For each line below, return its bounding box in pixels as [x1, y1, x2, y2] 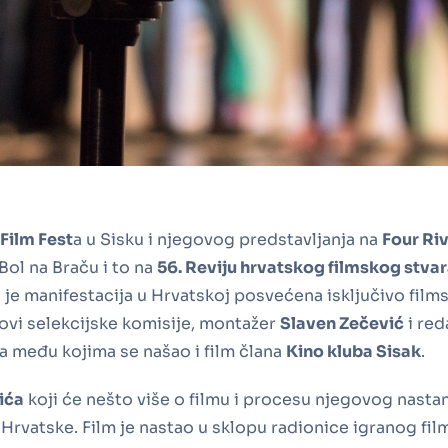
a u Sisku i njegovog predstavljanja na [73, 228, 382, 250]
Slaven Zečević [280, 312, 404, 334]
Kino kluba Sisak [286, 340, 421, 362]
